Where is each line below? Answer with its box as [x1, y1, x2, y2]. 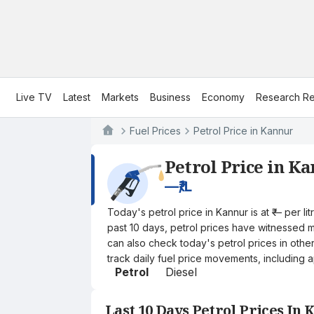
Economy [202, 91, 245, 103]
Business [150, 91, 191, 103]
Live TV [16, 91, 52, 103]
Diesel [165, 265, 197, 279]
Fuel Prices [130, 125, 181, 137]
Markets [102, 91, 139, 103]
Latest [63, 91, 90, 103]
